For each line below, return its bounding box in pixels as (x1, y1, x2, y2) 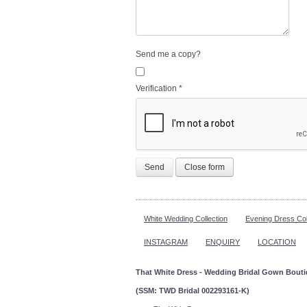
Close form (184, 162, 225, 173)
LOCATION (258, 238, 296, 247)
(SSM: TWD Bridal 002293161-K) (136, 286, 249, 295)
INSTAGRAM (144, 238, 188, 247)
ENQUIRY (206, 238, 240, 247)
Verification (136, 84, 177, 94)
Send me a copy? (136, 49, 201, 59)
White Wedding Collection (144, 214, 228, 223)
